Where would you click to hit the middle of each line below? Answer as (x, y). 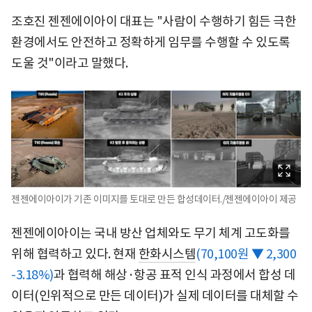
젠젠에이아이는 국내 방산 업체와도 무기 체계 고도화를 (151, 233)
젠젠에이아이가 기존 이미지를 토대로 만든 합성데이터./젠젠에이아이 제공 (154, 200)
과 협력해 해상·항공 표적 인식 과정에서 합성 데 (174, 275)
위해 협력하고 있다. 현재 (75, 254)
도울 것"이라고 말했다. (70, 63)
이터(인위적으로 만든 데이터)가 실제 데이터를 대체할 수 (155, 296)
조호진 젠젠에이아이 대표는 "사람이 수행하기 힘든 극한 (154, 21)
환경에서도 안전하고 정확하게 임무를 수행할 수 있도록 (151, 42)
